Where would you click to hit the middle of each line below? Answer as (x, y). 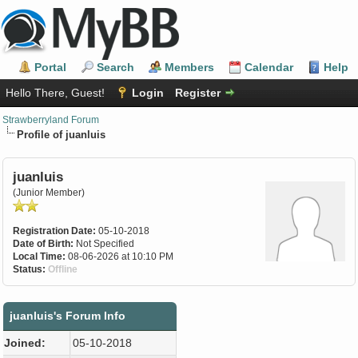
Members (189, 67)
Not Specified (105, 243)
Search (115, 67)
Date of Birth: (43, 243)
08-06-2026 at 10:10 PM (119, 256)
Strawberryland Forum (51, 119)
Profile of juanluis (61, 135)
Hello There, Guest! (57, 93)
